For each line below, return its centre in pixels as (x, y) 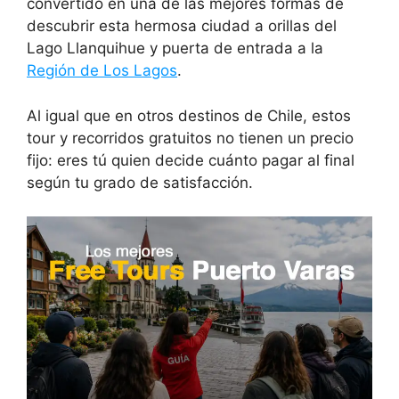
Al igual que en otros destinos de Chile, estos (189, 115)
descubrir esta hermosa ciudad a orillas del (182, 26)
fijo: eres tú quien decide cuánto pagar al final (191, 160)
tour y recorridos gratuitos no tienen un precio (190, 138)
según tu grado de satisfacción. (140, 182)
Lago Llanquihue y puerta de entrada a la (175, 48)
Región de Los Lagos (102, 70)
